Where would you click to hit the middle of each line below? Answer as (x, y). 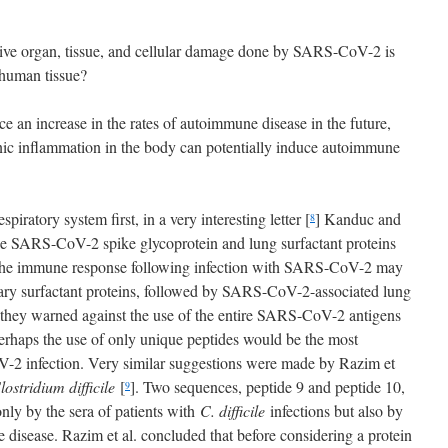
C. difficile (232, 410)
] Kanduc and (358, 218)
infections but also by (334, 410)
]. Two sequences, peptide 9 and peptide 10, (267, 386)
